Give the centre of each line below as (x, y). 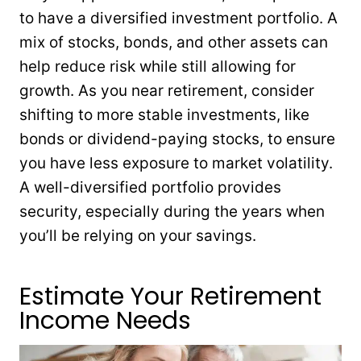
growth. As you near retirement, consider (167, 91)
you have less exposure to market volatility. (176, 164)
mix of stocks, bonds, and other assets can (174, 43)
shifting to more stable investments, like (164, 115)
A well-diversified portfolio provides (150, 188)
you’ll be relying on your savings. (138, 236)
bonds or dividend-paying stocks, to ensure (177, 139)
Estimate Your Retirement (170, 297)
